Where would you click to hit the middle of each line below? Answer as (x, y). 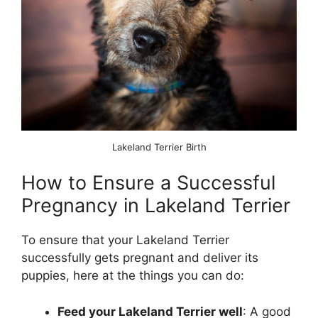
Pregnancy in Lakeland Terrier (156, 206)
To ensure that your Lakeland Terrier (125, 240)
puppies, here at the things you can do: (133, 276)
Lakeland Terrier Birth (159, 147)
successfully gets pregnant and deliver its (140, 258)
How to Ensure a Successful (148, 183)
